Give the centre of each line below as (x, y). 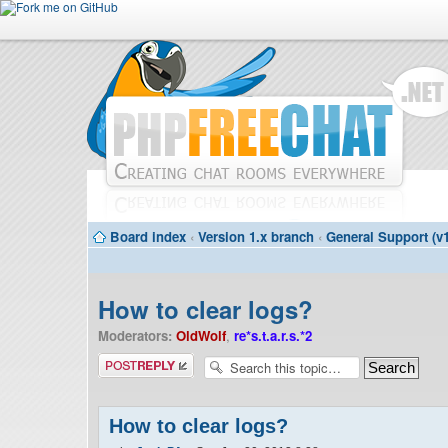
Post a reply (133, 359)
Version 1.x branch (256, 236)
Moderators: (135, 335)
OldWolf (201, 335)
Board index (148, 236)
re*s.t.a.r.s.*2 (273, 335)
